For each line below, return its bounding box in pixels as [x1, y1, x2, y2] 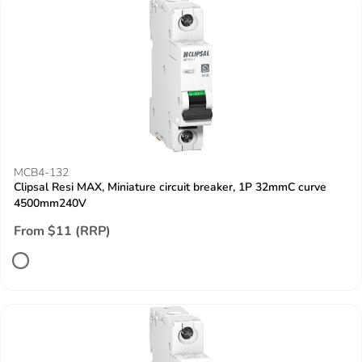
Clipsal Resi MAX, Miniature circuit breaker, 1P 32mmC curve [14, 179, 326, 195]
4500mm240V [14, 196, 86, 211]
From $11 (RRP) [14, 222, 111, 240]
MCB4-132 [14, 165, 69, 180]
